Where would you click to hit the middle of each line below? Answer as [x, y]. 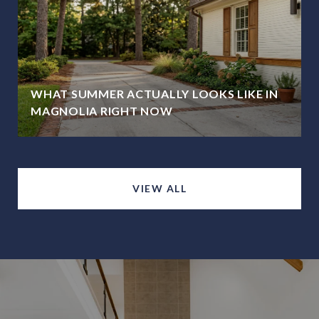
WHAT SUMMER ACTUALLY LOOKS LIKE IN [155, 93]
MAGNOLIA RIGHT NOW [102, 110]
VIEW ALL [159, 188]
